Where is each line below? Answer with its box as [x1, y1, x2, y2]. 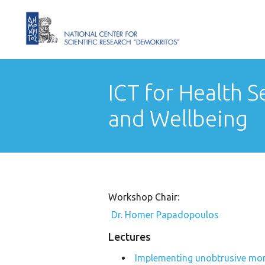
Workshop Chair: [108, 192, 179, 202]
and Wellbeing [108, 106, 248, 131]
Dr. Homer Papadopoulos [111, 209, 219, 220]
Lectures [108, 231, 151, 243]
